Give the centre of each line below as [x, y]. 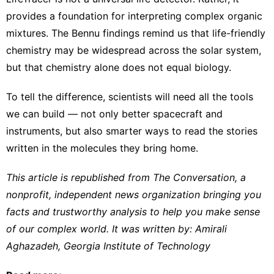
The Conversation [194, 177]
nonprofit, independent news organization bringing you [134, 194]
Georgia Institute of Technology [137, 246]
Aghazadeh [32, 246]
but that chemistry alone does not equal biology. [119, 67]
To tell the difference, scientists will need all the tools [130, 96]
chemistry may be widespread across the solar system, [134, 50]
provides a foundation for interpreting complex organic [134, 16]
